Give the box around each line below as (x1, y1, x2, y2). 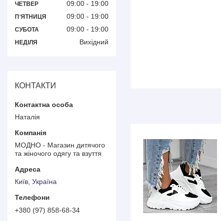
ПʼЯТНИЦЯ (15, 13, 46, 20)
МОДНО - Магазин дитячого (15, 141, 105, 149)
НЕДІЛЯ (15, 38, 37, 46)
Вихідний (79, 37, 109, 46)
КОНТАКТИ (15, 81, 56, 90)
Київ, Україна (15, 178, 57, 186)
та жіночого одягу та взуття (15, 149, 102, 157)
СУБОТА (15, 26, 39, 33)
